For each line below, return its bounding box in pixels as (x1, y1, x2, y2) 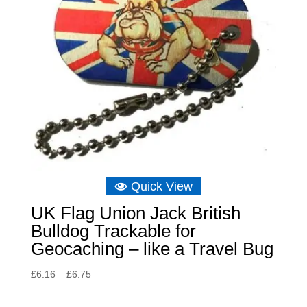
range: (90, 283, 119, 295)
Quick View (130, 179, 193, 193)
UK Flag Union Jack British (30, 202, 241, 223)
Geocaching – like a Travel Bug (30, 238, 273, 259)
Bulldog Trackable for (30, 220, 196, 241)
